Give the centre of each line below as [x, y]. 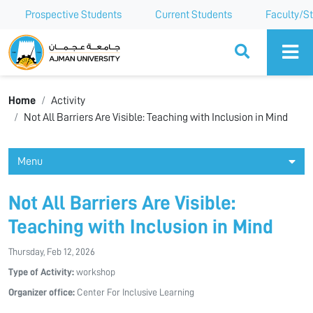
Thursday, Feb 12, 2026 [52, 252]
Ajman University [58, 41]
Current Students [194, 15]
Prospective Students [73, 15]
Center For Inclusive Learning [134, 292]
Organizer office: [42, 292]
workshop [95, 272]
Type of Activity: [41, 272]
